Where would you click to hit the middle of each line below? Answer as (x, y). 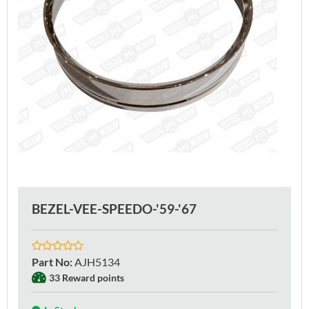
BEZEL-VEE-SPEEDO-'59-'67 (114, 208)
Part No (51, 261)
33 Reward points (87, 277)
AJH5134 (97, 261)
